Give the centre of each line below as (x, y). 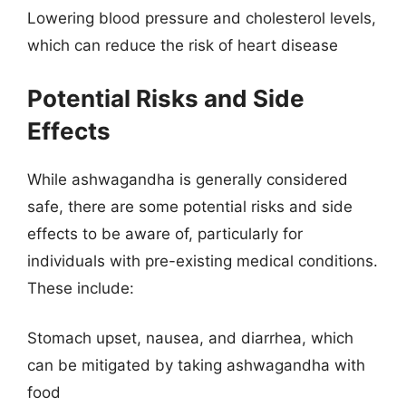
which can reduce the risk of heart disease (183, 45)
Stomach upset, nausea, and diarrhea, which (190, 338)
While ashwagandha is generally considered (188, 179)
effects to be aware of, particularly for (165, 233)
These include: (81, 288)
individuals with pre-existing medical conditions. (203, 261)
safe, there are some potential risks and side (190, 206)
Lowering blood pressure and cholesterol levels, (202, 18)
